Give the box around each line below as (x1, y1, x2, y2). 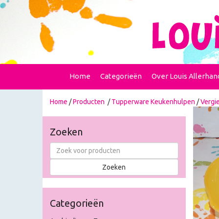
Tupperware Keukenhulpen (111, 98, 195, 106)
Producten (73, 98, 105, 106)
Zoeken (50, 126, 83, 137)
